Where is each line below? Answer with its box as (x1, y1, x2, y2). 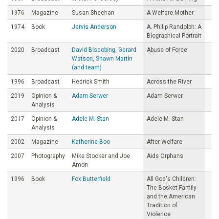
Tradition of (147, 201, 177, 209)
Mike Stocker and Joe (72, 152, 130, 159)
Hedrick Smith (72, 78, 109, 85)
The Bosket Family (147, 184, 197, 191)
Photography (31, 152, 65, 159)
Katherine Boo (72, 138, 110, 145)
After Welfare (147, 138, 182, 145)
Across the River (147, 78, 192, 85)
